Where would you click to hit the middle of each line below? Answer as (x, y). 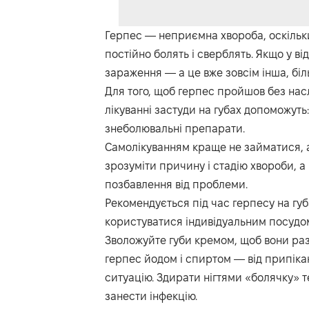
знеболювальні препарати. (175, 129)
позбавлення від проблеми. (176, 185)
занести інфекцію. (151, 297)
